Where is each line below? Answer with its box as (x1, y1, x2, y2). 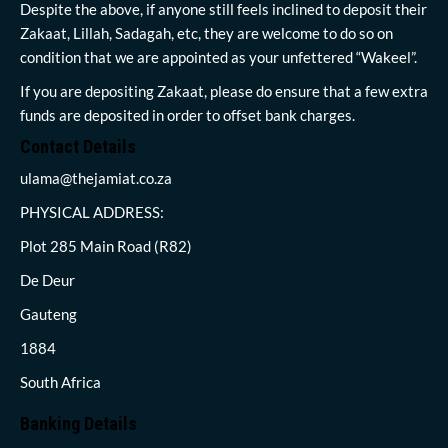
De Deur (20, 270, 75, 289)
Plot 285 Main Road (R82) (20, 236, 192, 255)
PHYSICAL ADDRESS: (20, 202, 164, 221)
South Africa (20, 372, 101, 391)
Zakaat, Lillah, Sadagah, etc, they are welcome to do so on (20, 23, 393, 42)
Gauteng (20, 304, 77, 323)
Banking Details (20, 412, 137, 434)
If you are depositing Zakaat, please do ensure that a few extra (20, 81, 428, 100)
